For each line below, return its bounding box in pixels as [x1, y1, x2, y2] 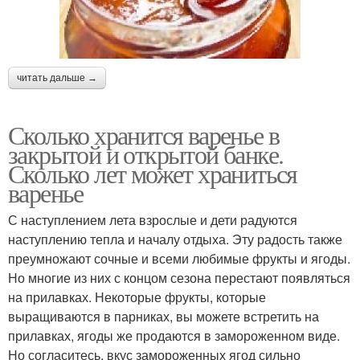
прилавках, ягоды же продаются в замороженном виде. [8, 325, 340, 345]
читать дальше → [17, 72, 97, 84]
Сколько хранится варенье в [8, 117, 280, 152]
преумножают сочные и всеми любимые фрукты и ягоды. [8, 248, 350, 268]
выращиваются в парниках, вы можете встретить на [8, 306, 319, 325]
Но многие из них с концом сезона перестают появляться [8, 268, 350, 287]
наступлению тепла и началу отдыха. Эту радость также [8, 229, 342, 248]
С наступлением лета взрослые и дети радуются [8, 210, 297, 229]
